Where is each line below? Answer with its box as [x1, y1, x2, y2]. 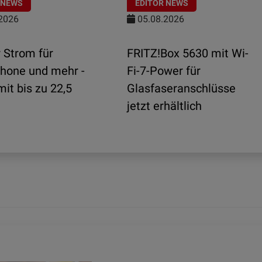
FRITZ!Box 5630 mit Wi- [127, 46, 249, 61]
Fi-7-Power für [127, 64, 201, 78]
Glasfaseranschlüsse [127, 81, 236, 96]
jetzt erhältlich [127, 99, 202, 113]
